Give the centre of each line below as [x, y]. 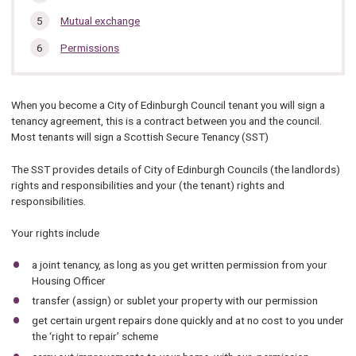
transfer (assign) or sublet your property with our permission [175, 301]
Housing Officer [69, 281]
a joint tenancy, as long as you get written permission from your [180, 265]
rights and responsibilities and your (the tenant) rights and [147, 185]
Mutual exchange [101, 20]
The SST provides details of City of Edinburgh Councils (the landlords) [175, 169]
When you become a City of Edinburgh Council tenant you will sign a [168, 105]
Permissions [90, 47]
